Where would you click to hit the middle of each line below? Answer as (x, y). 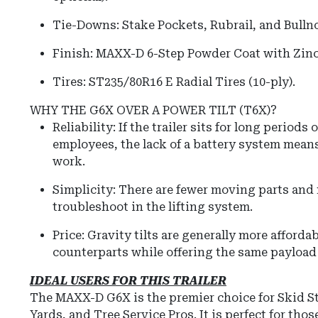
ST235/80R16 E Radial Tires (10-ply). (191, 82)
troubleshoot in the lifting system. (153, 207)
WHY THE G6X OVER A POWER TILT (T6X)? (153, 111)
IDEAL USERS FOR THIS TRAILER (128, 281)
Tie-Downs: (86, 26)
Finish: (73, 54)
